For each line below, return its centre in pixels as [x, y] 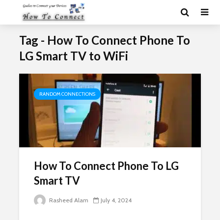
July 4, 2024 [116, 200]
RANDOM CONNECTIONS [67, 94]
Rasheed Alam [68, 200]
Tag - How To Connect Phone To [105, 40]
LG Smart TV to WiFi [74, 56]
